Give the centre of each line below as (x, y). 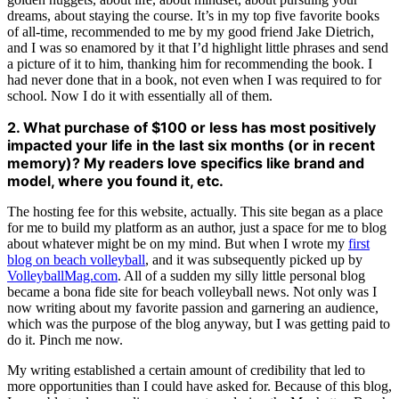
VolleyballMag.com (62, 276)
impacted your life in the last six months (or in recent (191, 146)
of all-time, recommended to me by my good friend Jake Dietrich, (191, 32)
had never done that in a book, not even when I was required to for (194, 80)
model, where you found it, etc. (115, 181)
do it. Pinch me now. (65, 340)
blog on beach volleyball (76, 260)
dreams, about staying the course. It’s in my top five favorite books (193, 16)
